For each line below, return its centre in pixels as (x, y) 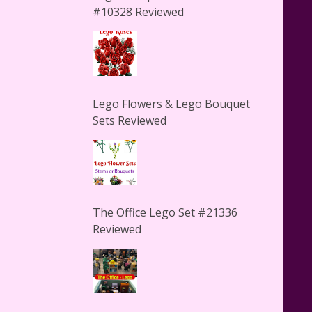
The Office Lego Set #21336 (165, 212)
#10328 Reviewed (138, 11)
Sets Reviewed (130, 120)
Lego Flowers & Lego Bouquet (171, 103)
